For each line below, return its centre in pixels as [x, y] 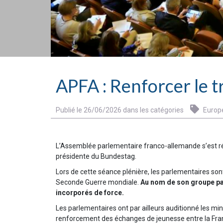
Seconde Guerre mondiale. [98, 182]
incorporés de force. [90, 192]
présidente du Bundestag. [96, 156]
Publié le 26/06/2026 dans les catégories [120, 110]
